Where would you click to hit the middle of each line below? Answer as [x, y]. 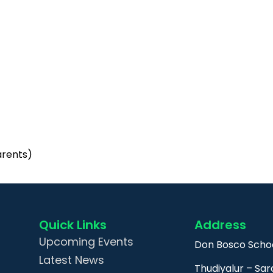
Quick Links [73, 225]
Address [220, 225]
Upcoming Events [87, 242]
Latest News [72, 260]
